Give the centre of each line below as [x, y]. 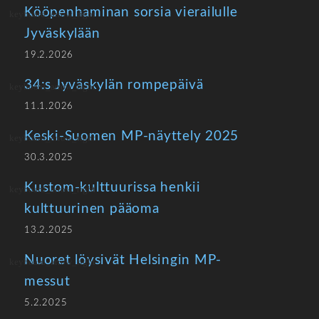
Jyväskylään [62, 34]
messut [47, 282]
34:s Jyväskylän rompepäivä [114, 85]
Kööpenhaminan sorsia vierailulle [131, 12]
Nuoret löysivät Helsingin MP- [123, 260]
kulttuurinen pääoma [92, 209]
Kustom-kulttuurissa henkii [113, 188]
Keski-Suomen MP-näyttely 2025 [132, 136]
